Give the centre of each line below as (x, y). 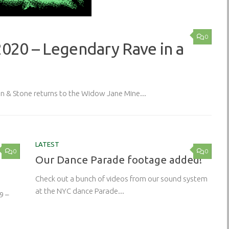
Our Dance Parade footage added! (119, 159)
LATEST (47, 144)
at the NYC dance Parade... (80, 191)
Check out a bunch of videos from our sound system (121, 178)
